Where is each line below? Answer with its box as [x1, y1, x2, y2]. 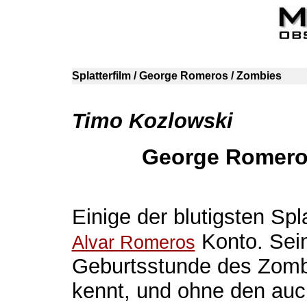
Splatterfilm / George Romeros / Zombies [71, 70, 282, 82]
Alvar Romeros [71, 232, 195, 253]
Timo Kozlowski [71, 109, 233, 133]
